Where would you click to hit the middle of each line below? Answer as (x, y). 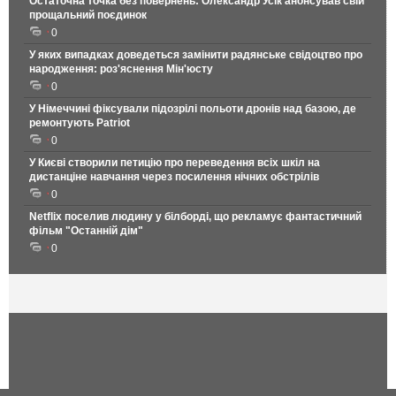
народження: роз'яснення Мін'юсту (121, 69)
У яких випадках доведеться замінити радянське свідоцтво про (196, 54)
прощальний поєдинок (88, 15)
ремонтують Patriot (80, 122)
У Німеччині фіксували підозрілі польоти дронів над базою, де (193, 108)
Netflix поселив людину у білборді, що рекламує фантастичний (195, 216)
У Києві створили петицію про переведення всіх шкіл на (175, 162)
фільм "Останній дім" (86, 230)
